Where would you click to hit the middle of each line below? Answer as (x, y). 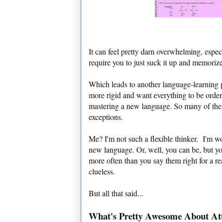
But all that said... (116, 193)
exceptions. (106, 116)
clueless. (102, 171)
